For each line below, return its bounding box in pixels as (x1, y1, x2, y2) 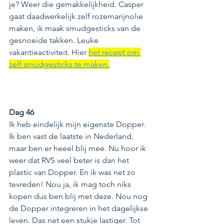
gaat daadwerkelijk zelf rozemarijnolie (9, 11, 145, 21)
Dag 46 (9, 107, 36, 117)
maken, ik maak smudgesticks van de (9, 23, 142, 33)
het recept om (88, 47, 141, 57)
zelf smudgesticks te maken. (9, 59, 109, 69)
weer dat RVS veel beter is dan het (9, 155, 131, 165)
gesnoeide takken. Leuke (9, 35, 100, 45)
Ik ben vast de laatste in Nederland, (9, 131, 135, 141)
